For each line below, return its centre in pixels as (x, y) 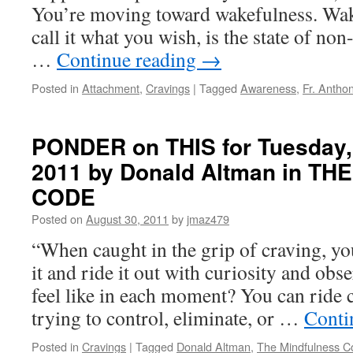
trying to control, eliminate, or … (168, 318)
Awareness (268, 88)
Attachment (111, 88)
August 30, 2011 (127, 219)
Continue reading (129, 59)
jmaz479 (208, 219)
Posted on (57, 219)
